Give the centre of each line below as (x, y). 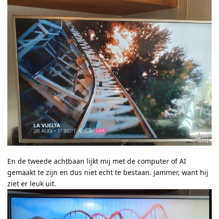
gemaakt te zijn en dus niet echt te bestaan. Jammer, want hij (108, 172)
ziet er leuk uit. (32, 183)
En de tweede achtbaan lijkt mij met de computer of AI (97, 161)
